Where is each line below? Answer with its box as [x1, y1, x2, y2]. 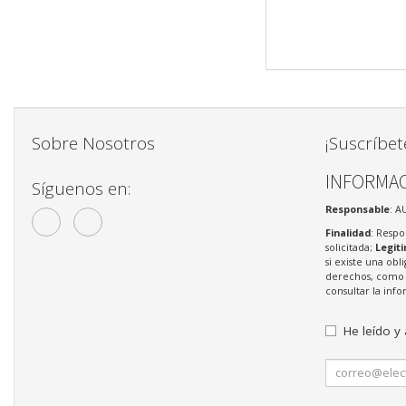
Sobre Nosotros [32, 131, 155, 156]
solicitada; [324, 240, 375, 255]
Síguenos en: [32, 177, 130, 201]
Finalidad [324, 226, 371, 240]
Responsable [324, 201, 390, 216]
